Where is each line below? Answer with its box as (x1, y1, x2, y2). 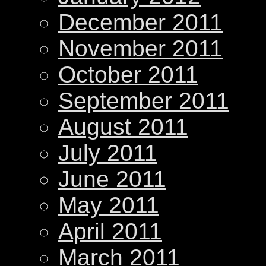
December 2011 (58, 9, 223, 35)
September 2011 (58, 87, 229, 113)
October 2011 (58, 61, 198, 87)
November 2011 (58, 35, 223, 61)
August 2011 (58, 113, 188, 140)
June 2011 (58, 166, 166, 192)
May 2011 (58, 192, 159, 218)
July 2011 (58, 140, 157, 166)
